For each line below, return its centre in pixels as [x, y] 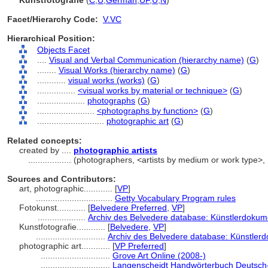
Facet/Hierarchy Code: [53, 19]
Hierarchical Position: [51, 38]
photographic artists [115, 150]
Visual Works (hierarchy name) [117, 70]
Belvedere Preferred [129, 208]
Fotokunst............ [54, 208]
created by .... [46, 150]
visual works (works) [106, 80]
